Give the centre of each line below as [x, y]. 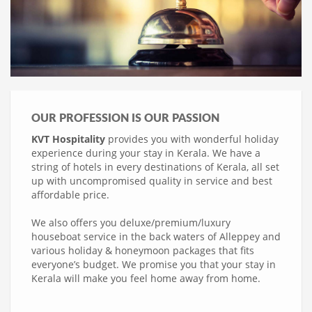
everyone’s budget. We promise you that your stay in [154, 264]
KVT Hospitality [68, 139]
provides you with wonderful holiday [192, 139]
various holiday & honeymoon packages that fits [143, 250]
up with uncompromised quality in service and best [152, 180]
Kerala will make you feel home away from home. [146, 278]
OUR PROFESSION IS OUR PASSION [125, 118]
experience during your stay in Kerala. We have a [146, 153]
